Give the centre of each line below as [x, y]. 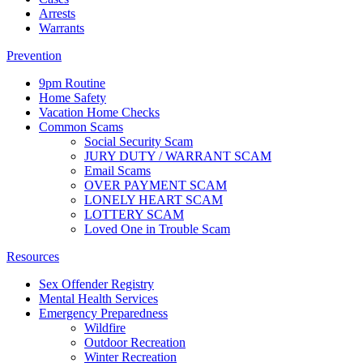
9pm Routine [72, 83]
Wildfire [105, 328]
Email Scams [117, 171]
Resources [33, 257]
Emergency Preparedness [103, 314]
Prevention [34, 56]
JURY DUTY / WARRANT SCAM [178, 156]
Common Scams [81, 127]
